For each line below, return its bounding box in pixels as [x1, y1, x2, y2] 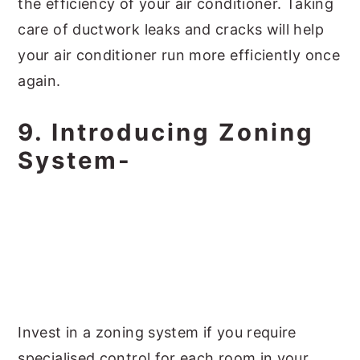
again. [18, 72, 61, 89]
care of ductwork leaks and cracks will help [18, 21, 324, 38]
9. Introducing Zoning [18, 118, 315, 146]
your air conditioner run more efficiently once [18, 47, 340, 63]
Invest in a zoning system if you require [18, 324, 297, 341]
